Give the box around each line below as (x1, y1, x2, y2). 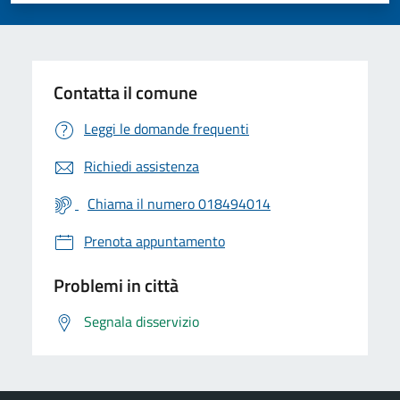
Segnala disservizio (84, 310, 199, 332)
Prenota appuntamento (84, 229, 225, 252)
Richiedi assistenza (84, 154, 199, 177)
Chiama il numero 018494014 (87, 192, 271, 214)
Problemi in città (54, 271, 179, 299)
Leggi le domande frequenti (84, 117, 249, 139)
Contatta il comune (54, 78, 197, 106)
